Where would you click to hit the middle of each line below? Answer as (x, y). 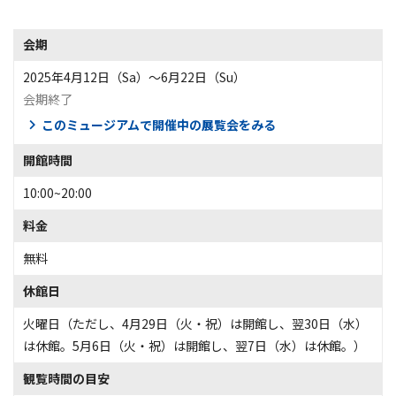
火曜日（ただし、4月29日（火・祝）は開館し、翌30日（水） (195, 324)
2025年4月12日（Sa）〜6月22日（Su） (134, 77)
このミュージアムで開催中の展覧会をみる (159, 125)
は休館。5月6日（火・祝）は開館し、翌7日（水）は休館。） (194, 346)
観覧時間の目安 (66, 378)
